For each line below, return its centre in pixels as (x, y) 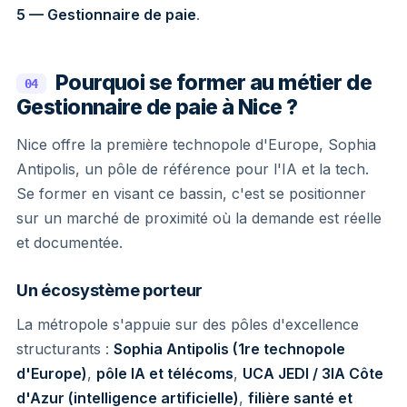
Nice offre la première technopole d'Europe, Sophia (196, 144)
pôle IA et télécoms (165, 373)
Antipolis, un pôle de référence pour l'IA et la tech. (193, 169)
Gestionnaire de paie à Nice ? (157, 107)
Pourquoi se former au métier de (213, 82)
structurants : (65, 348)
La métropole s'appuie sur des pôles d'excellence (188, 324)
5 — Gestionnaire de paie (106, 14)
